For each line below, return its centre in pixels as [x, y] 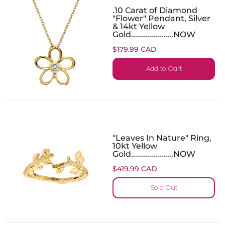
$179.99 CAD [135, 49]
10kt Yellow [135, 145]
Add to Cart [164, 68]
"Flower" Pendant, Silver [161, 18]
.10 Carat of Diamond [155, 10]
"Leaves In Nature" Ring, [162, 137]
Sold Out [164, 187]
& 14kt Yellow [139, 26]
